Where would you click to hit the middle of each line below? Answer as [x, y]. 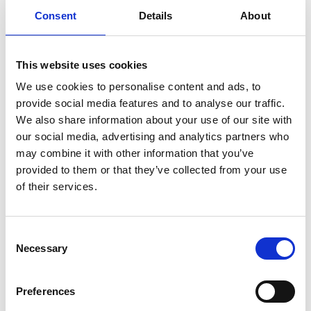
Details [155, 15]
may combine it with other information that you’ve [135, 153]
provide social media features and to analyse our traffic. [151, 103]
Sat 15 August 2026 [78, 261]
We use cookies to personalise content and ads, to [138, 86]
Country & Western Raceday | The [123, 230]
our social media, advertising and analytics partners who [152, 136]
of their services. [57, 186]
